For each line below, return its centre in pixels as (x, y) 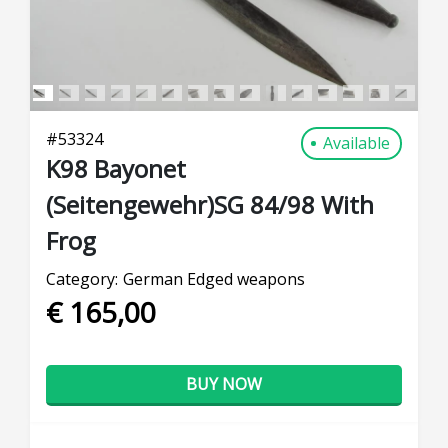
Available (356, 143)
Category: (82, 279)
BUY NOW (224, 384)
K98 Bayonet (116, 168)
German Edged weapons (214, 279)
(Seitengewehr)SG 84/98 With (210, 204)
